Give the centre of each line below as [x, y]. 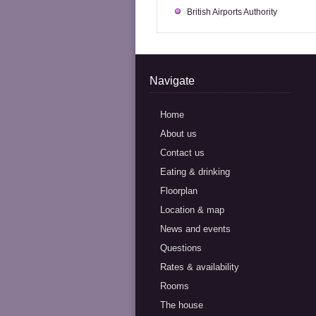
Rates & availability [200, 267]
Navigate [172, 81]
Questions [181, 248]
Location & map [192, 210]
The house [182, 305]
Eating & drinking [195, 172]
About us [178, 134]
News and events [195, 229]
